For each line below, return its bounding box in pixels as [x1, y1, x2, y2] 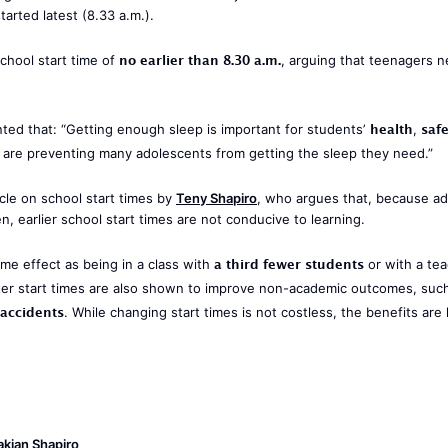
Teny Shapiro [176, 190, 257, 206]
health [370, 119, 413, 145]
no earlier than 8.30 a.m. [119, 50, 281, 76]
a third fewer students [214, 254, 364, 280]
